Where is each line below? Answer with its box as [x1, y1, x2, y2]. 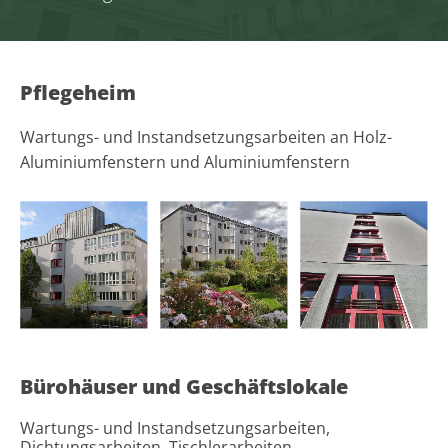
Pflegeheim [20, 78, 136, 106]
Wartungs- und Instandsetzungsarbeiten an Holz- [20, 125, 392, 148]
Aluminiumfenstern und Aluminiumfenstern [20, 150, 350, 173]
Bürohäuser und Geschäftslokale [20, 372, 348, 400]
